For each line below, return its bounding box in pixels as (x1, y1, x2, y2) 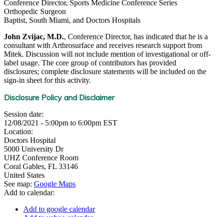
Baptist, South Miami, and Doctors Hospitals (4, 16, 140, 24)
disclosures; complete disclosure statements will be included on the (4, 67, 206, 76)
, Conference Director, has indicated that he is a (64, 32, 208, 41)
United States (4, 171, 45, 179)
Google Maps (34, 180, 76, 188)
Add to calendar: (4, 188, 57, 197)
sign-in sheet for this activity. (4, 76, 91, 84)
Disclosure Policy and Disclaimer (4, 93, 114, 102)
